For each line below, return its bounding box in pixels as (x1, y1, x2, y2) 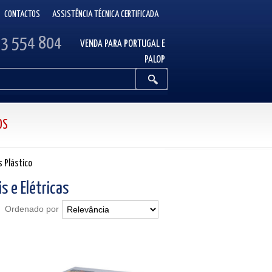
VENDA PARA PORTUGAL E (80, 38, 165, 49)
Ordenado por (5, 204, 59, 214)
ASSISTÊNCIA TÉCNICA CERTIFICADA (52, 10, 158, 19)
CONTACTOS (4, 10, 40, 19)
